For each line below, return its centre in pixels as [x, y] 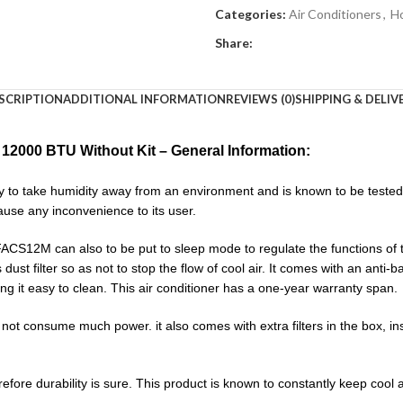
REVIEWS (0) [260, 99]
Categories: [251, 14]
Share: [234, 43]
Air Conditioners [335, 14]
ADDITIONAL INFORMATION [144, 99]
